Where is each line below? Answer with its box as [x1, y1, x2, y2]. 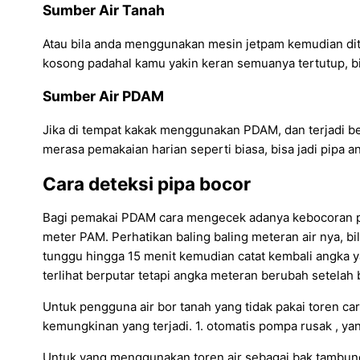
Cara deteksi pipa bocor [43, 172, 251, 194]
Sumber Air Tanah [43, 2, 165, 19]
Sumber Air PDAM [43, 88, 164, 105]
